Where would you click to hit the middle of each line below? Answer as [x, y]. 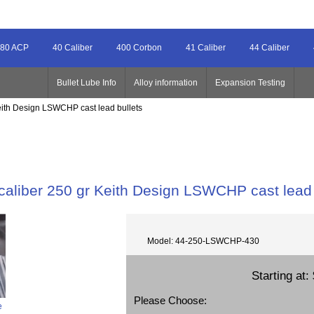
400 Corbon [139, 48]
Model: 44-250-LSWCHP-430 [204, 241]
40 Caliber [73, 48]
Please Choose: [171, 301]
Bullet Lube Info [87, 83]
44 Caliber [269, 48]
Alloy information [166, 83]
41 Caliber [206, 48]
